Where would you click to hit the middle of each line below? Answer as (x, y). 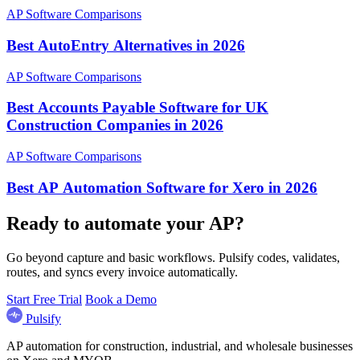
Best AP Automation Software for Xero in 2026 (162, 187)
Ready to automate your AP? (125, 223)
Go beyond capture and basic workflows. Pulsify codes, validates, (173, 257)
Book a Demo (121, 299)
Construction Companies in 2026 (115, 125)
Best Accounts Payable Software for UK (137, 108)
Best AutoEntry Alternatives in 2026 (126, 45)
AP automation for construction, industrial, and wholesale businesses (180, 346)
